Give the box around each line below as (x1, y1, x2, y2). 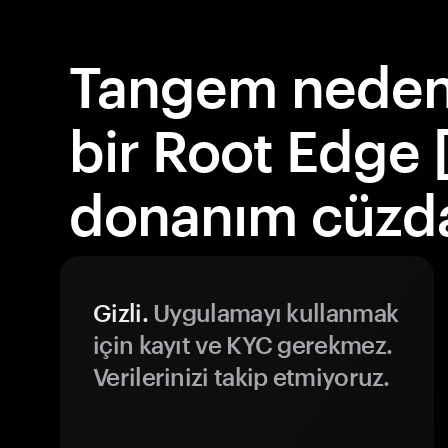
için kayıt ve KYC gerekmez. (93, 330, 393, 359)
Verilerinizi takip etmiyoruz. (93, 362, 390, 391)
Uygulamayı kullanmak (147, 298, 399, 327)
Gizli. (93, 298, 148, 327)
